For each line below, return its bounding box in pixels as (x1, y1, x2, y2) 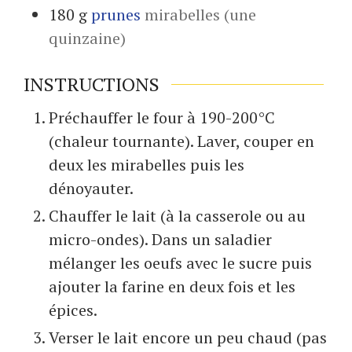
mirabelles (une (145, 3, 256, 25)
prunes (91, 3, 141, 25)
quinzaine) (49, 27, 126, 49)
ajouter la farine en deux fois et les (49, 276, 295, 298)
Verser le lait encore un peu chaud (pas (49, 327, 327, 349)
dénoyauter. (49, 178, 134, 200)
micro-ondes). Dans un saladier (49, 229, 272, 251)
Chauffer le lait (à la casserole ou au (49, 205, 306, 227)
